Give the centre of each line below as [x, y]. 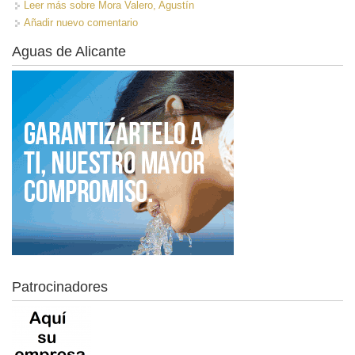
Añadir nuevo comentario [81, 22]
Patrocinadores [60, 286]
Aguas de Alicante [69, 51]
